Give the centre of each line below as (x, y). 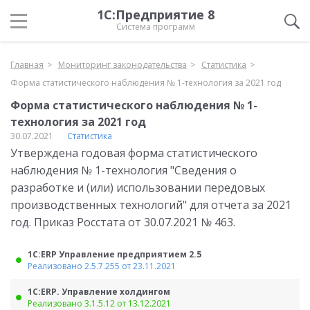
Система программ (156, 27)
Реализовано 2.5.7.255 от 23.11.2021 (102, 266)
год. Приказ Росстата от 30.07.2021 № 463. (123, 222)
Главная (27, 65)
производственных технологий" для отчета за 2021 (151, 205)
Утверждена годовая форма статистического (134, 153)
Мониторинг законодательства (122, 65)
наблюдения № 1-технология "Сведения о (124, 170)
